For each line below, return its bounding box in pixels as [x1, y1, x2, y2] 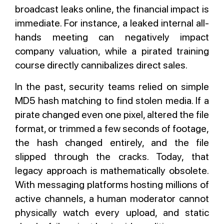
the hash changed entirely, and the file [15, 136, 209, 148]
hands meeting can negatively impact [15, 31, 209, 43]
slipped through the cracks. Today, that [15, 150, 209, 162]
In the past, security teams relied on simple [15, 80, 209, 92]
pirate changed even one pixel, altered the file [15, 108, 209, 120]
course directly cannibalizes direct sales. [15, 59, 187, 71]
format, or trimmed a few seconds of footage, [15, 122, 209, 134]
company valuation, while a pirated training [15, 45, 209, 57]
